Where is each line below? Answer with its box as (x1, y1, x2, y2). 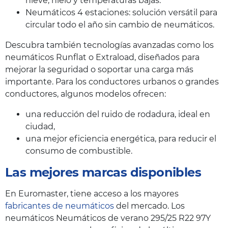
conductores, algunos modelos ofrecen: (5, 89, 166, 99)
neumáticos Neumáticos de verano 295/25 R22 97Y (5, 213, 211, 223)
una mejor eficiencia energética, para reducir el (25, 133, 216, 144)
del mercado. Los (114, 201, 185, 211)
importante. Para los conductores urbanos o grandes (5, 76, 219, 87)
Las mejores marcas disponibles (5, 164, 201, 180)
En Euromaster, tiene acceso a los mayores (5, 188, 179, 198)
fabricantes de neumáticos (5, 201, 114, 211)
